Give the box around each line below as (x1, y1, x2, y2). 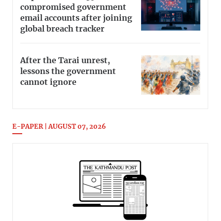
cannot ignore (20, 78, 76, 87)
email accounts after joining (20, 14, 132, 23)
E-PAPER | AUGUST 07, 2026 (12, 124, 106, 131)
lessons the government (20, 68, 116, 76)
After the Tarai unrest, (20, 57, 110, 65)
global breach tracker (20, 25, 105, 34)
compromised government (20, 3, 126, 12)
